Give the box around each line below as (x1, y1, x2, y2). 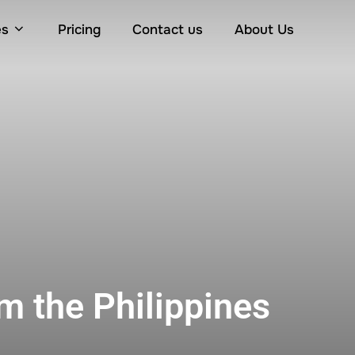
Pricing (58, 21, 101, 39)
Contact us (132, 21, 203, 39)
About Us (235, 21, 294, 39)
